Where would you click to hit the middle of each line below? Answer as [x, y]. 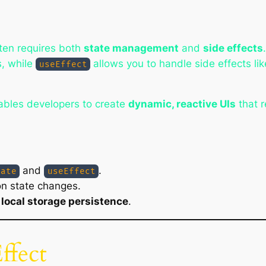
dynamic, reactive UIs [182, 104]
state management [131, 48]
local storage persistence [65, 201]
